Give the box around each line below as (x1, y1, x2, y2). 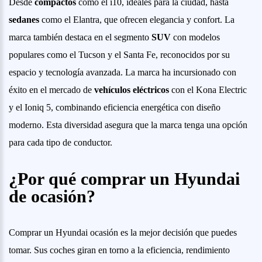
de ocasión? (9, 187, 95, 206)
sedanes (9, 15, 39, 25)
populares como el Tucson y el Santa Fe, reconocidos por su (9, 50, 230, 60)
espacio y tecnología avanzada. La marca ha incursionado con (9, 67, 236, 77)
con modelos (171, 32, 220, 42)
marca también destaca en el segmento (9, 32, 151, 42)
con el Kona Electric (169, 85, 247, 95)
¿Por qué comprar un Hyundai (9, 169, 240, 188)
